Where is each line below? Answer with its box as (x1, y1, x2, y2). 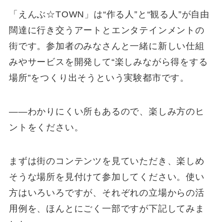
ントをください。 (8, 122, 84, 132)
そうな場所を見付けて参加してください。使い (8, 171, 205, 182)
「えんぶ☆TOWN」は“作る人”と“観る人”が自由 (8, 9, 210, 19)
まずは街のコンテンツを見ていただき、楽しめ (8, 156, 205, 166)
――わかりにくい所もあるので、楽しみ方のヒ (8, 106, 205, 116)
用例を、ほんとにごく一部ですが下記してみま (8, 203, 205, 214)
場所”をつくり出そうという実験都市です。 (8, 72, 190, 83)
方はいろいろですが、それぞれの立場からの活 (8, 187, 205, 198)
